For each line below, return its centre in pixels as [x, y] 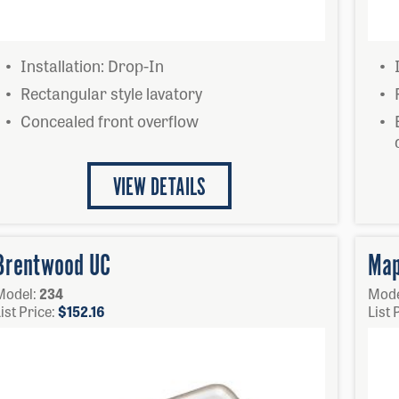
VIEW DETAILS [159, 188]
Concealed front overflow [110, 120]
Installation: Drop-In [92, 65]
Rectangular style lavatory [111, 93]
